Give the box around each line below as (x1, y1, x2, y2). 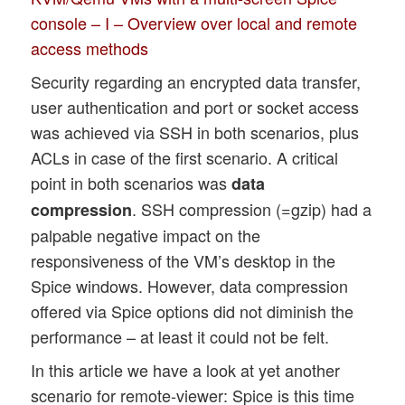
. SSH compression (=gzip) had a (132, 197, 372, 221)
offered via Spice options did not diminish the (31, 299, 354, 324)
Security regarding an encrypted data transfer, (31, 70, 362, 94)
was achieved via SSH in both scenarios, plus (31, 120, 360, 145)
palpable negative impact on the (31, 223, 261, 248)
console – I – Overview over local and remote (31, 11, 358, 35)
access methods (31, 36, 149, 61)
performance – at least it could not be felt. (31, 325, 330, 349)
